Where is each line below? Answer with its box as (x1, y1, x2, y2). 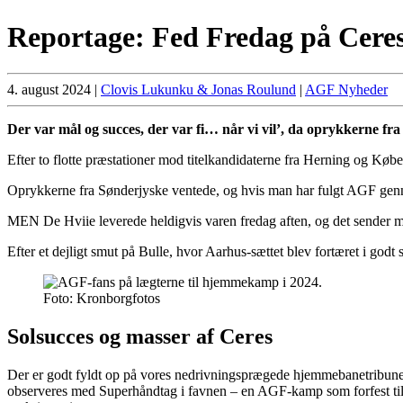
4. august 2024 (7, 82, 91, 98)
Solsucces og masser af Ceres (7, 325, 273, 349)
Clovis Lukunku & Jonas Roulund (101, 82, 296, 98)
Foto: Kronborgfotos (43, 291, 160, 307)
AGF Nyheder (305, 82, 388, 98)
